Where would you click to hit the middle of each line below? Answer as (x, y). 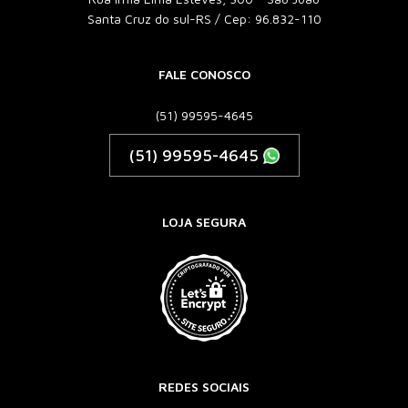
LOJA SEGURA (204, 222)
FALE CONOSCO (204, 74)
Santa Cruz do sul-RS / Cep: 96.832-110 (204, 19)
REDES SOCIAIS (204, 387)
